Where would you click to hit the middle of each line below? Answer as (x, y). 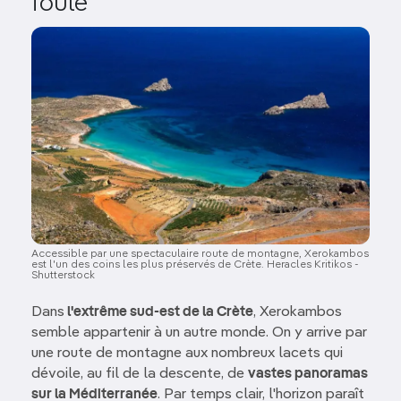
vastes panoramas (308, 375)
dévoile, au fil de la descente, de (140, 375)
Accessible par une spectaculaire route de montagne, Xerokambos (200, 255)
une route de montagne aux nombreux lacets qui (187, 354)
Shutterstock (63, 276)
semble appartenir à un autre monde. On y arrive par (199, 333)
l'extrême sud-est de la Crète (159, 313)
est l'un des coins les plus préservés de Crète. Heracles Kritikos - (195, 265)
